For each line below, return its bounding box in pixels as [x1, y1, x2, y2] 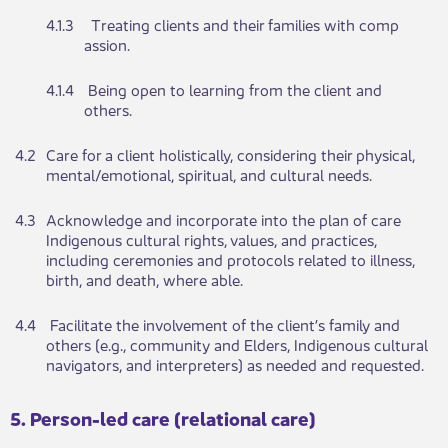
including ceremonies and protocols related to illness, [46, 247, 415, 271]
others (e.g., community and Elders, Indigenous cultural [46, 332, 428, 356]
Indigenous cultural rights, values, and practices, [46, 227, 377, 251]
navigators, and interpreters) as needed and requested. [46, 352, 424, 376]
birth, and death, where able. [46, 267, 243, 291]
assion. [84, 32, 130, 56]
